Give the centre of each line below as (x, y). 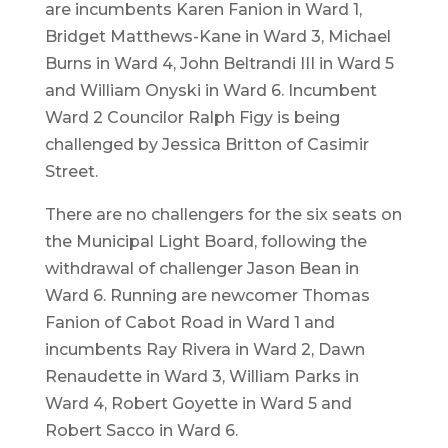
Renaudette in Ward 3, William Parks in (201, 376)
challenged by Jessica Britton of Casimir (206, 144)
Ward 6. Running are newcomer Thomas (207, 295)
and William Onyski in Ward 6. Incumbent (210, 90)
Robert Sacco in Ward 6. (141, 430)
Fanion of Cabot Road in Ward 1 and (189, 322)
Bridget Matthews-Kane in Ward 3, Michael (217, 36)
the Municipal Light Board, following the (205, 241)
